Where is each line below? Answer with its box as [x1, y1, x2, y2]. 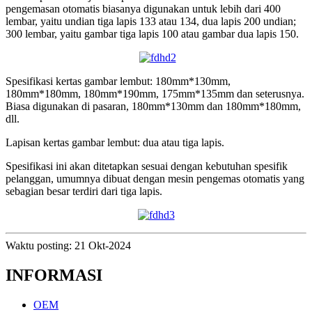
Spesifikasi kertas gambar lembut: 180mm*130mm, [6, 75, 231, 87]
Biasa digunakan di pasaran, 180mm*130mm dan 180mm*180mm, [6, 100, 301, 112]
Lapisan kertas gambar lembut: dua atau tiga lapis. [6, 136, 224, 148]
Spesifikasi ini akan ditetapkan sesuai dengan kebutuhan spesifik [6, 159, 288, 172]
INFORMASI [6, 265, 102, 284]
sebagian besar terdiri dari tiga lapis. [6, 185, 162, 197]
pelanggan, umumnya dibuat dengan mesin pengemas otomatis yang [6, 172, 304, 185]
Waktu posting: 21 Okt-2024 [6, 239, 131, 251]
